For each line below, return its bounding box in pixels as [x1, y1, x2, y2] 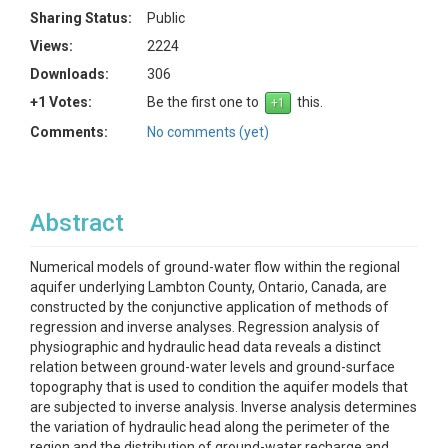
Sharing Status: [30, 10, 132, 26]
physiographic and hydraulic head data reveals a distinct [30, 339, 381, 355]
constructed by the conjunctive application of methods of [30, 299, 389, 315]
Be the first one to [147, 94, 265, 110]
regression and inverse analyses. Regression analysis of [30, 319, 380, 335]
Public [147, 10, 185, 26]
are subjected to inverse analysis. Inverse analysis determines [30, 399, 417, 415]
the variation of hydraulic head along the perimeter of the [30, 419, 390, 435]
